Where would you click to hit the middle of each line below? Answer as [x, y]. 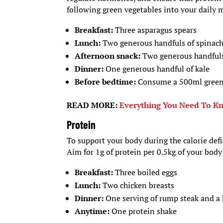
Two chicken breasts [138, 185]
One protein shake [144, 211]
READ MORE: [93, 105]
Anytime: [93, 211]
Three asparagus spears [155, 30]
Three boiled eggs [145, 172]
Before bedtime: [107, 82]
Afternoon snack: [108, 56]
